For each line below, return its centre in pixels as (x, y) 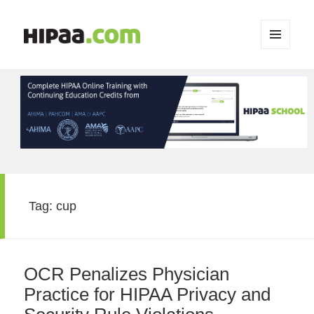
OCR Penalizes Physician (127, 274)
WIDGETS (281, 78)
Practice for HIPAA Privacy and (148, 295)
